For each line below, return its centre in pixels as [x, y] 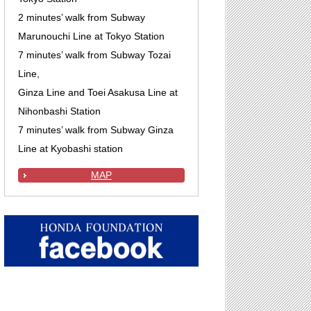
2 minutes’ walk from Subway [82, 18]
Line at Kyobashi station [70, 149]
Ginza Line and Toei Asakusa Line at [98, 93]
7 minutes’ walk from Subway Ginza [96, 131]
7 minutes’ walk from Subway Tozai [94, 56]
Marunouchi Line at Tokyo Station [91, 37]
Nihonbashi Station [59, 112]
